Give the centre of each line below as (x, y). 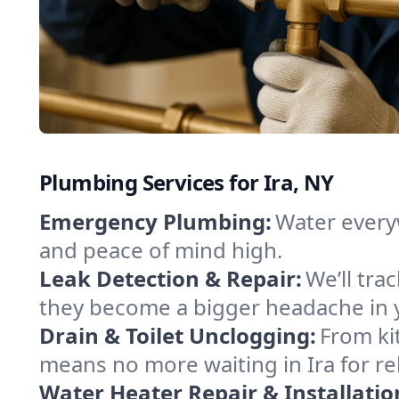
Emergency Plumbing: (155, 221)
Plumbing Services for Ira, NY (187, 182)
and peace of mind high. (161, 250)
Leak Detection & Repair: (171, 278)
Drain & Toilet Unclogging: (178, 335)
